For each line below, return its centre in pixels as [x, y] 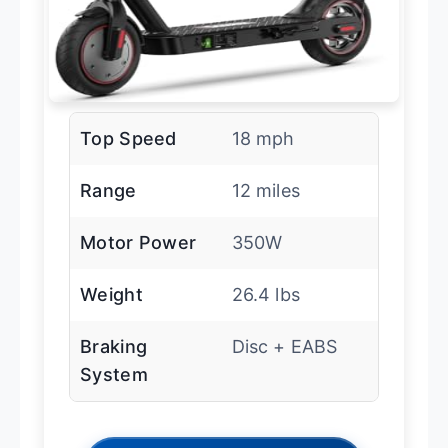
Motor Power [138, 242]
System [114, 374]
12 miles [265, 190]
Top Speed [128, 138]
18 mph [263, 138]
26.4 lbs [265, 294]
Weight [111, 294]
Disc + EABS [284, 346]
